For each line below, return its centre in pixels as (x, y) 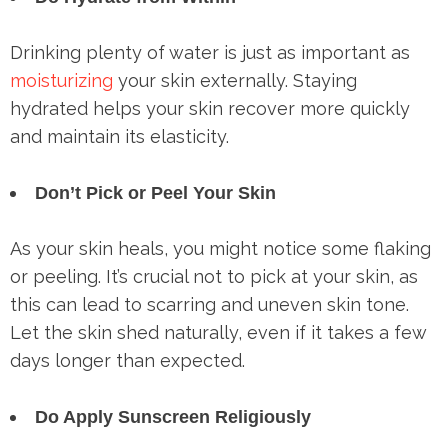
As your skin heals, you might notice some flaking (220, 249)
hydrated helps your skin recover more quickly (210, 109)
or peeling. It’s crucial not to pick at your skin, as (214, 277)
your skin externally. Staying (235, 81)
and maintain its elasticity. (119, 137)
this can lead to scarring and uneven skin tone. (209, 305)
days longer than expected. (127, 361)
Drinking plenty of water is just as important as (210, 53)
